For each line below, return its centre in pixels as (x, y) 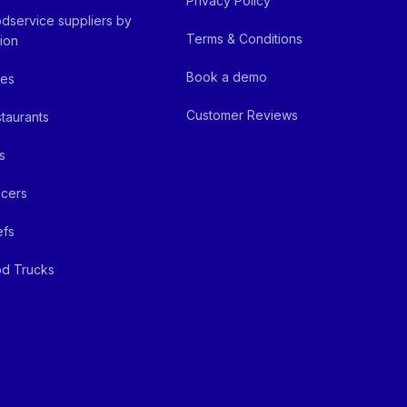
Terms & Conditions (245, 39)
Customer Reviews (243, 115)
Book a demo (227, 77)
